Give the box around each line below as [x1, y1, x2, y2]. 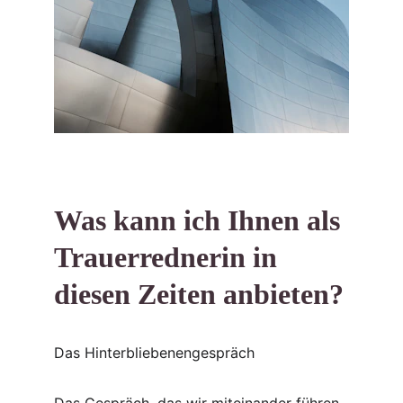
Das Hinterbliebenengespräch [54, 344, 255, 362]
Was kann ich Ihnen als [54, 204, 347, 237]
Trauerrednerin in [54, 241, 284, 273]
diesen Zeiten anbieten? [54, 278, 344, 310]
